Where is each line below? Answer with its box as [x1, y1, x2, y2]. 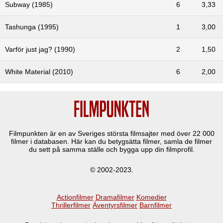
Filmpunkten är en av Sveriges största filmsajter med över [8, 129, 193, 138]
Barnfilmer [139, 201, 172, 209]
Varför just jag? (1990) [5, 45, 75, 53]
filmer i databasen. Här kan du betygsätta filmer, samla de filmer [11, 137, 212, 146]
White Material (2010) [5, 67, 73, 76]
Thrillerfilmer [51, 201, 91, 209]
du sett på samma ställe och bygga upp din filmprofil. [28, 145, 195, 154]
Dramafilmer [95, 193, 134, 201]
